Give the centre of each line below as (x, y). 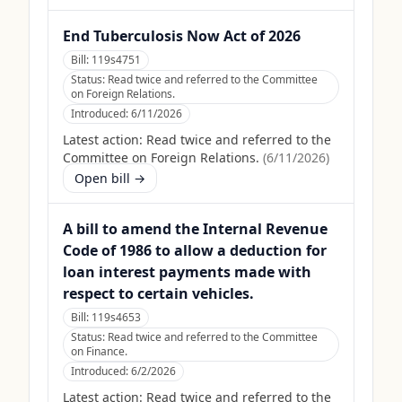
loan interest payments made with (187, 272)
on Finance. (99, 351)
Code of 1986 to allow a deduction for (195, 250)
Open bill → (110, 178)
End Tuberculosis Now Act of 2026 (182, 36)
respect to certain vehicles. (158, 293)
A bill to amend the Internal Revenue (195, 229)
